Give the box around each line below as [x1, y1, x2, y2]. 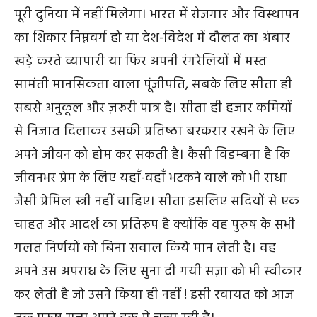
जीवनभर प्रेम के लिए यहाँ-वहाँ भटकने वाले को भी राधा [14, 168, 287, 190]
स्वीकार [264, 261, 302, 283]
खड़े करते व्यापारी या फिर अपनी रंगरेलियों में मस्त [14, 51, 267, 73]
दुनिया [35, 4, 68, 26]
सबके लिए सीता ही [188, 74, 292, 96]
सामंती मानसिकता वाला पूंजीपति [14, 74, 185, 96]
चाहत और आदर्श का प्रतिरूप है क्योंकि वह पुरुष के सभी [14, 214, 295, 236]
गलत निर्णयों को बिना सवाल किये [14, 238, 193, 260]
